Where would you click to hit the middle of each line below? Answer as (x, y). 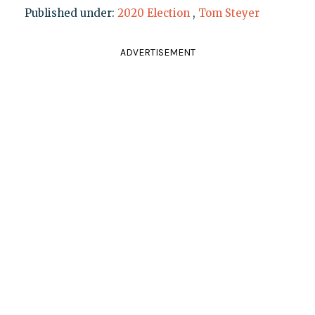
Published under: (71, 13)
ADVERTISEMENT (157, 52)
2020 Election (153, 13)
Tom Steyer (229, 13)
